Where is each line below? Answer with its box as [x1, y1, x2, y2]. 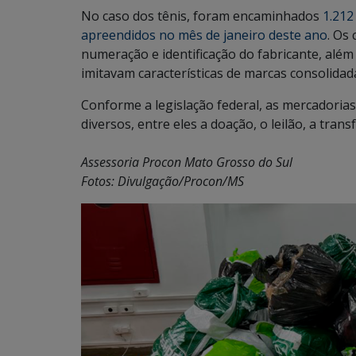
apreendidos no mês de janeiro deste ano [81, 25, 327, 44]
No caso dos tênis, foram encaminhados [81, 6, 323, 25]
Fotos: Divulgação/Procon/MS [81, 172, 244, 190]
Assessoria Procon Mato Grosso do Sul [81, 153, 292, 171]
